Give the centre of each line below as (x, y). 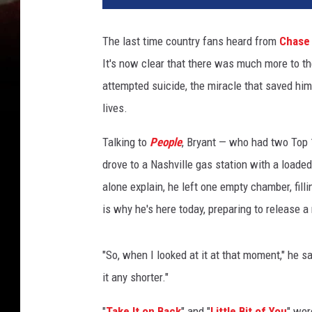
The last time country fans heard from (191, 41)
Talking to (126, 142)
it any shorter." (135, 278)
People (166, 142)
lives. (115, 108)
